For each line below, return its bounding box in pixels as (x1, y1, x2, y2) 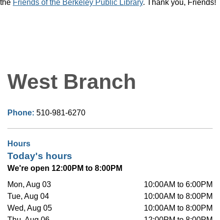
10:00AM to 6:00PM (144, 180, 213, 189)
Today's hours (7, 151, 72, 162)
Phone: (7, 109, 36, 117)
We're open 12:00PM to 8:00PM (7, 164, 122, 173)
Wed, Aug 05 (7, 204, 52, 213)
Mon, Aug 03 (7, 180, 51, 189)
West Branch (7, 70, 136, 94)
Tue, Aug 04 (7, 192, 49, 201)
